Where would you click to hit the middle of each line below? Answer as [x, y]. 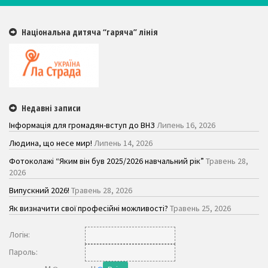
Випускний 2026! [39, 190]
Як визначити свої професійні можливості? [89, 208]
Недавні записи [51, 108]
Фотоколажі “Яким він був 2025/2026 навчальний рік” [106, 161]
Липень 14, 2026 [123, 143]
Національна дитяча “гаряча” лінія [90, 32]
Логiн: [19, 234]
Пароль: [23, 252]
